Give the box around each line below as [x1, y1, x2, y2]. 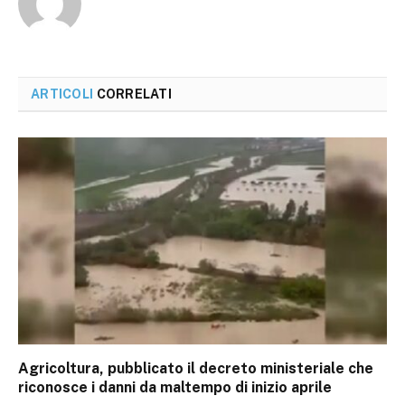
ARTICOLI [31, 86, 94, 101]
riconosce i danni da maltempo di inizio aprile [18, 379, 332, 397]
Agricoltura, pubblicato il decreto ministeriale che [18, 360, 373, 378]
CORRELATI [93, 86, 173, 101]
